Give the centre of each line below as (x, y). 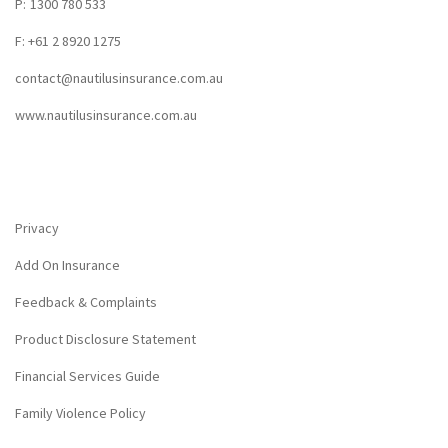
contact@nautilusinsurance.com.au (119, 77)
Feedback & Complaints (86, 301)
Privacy (37, 227)
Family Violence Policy (80, 412)
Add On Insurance (67, 264)
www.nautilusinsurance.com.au (106, 114)
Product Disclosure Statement (105, 338)
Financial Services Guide (87, 375)
